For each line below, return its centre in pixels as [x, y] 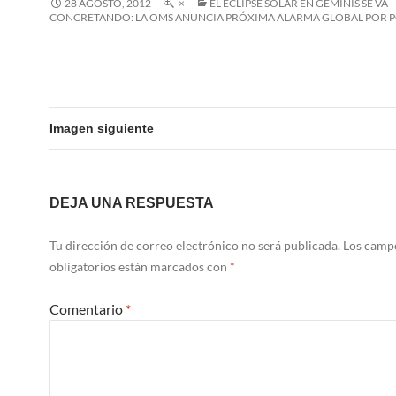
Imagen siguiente [102, 128]
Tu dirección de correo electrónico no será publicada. [195, 245]
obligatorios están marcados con [140, 267]
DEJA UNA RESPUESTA [132, 203]
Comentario [88, 309]
